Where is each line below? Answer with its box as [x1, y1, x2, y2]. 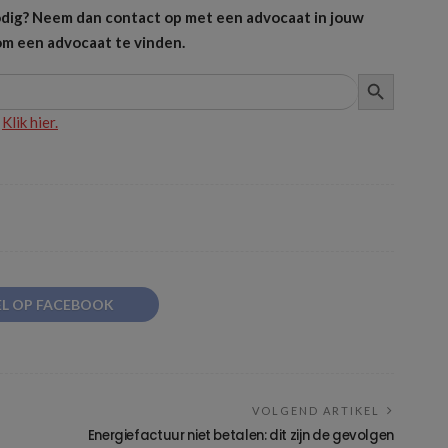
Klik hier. [2, 113, 58, 132]
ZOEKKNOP [357, 65, 433, 81]
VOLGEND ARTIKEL [252, 404, 380, 418]
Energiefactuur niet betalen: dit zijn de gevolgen [87, 426, 394, 446]
